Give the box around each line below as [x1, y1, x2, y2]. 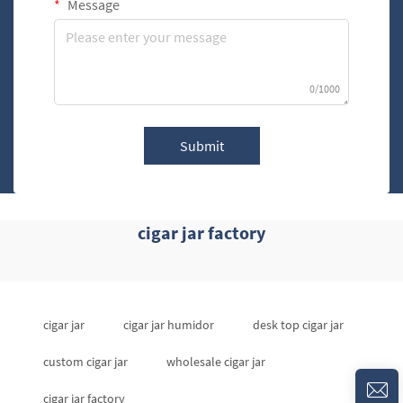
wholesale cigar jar [166, 354, 265, 370]
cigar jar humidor [123, 317, 214, 333]
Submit [179, 137, 224, 155]
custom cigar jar [43, 354, 128, 370]
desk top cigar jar [253, 317, 344, 333]
